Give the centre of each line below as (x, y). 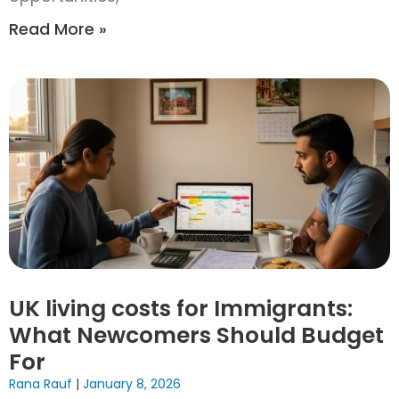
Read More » (58, 29)
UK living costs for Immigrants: (181, 309)
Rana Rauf (42, 384)
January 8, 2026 (130, 384)
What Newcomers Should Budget (196, 336)
